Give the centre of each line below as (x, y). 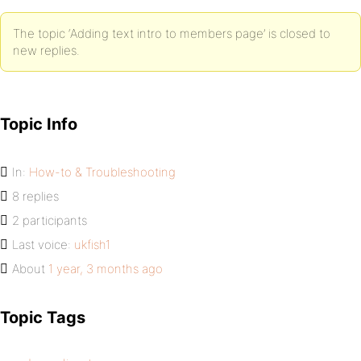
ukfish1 (92, 245)
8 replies (35, 196)
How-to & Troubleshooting (102, 172)
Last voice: (43, 245)
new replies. (46, 50)
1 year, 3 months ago (106, 269)
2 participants (50, 220)
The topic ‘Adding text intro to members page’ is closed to (172, 33)
